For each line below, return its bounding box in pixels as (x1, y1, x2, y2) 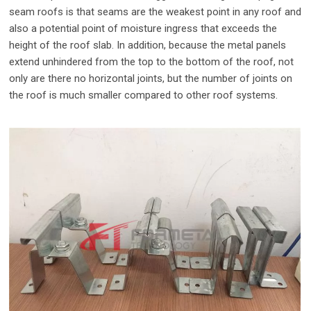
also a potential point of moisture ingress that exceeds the (9, 22, 278, 35)
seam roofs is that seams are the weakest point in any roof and (9, 5, 302, 18)
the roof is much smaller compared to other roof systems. (9, 88, 278, 101)
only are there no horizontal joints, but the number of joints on (9, 72, 293, 85)
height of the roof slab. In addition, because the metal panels (9, 38, 287, 51)
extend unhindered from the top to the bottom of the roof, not (9, 55, 294, 68)
